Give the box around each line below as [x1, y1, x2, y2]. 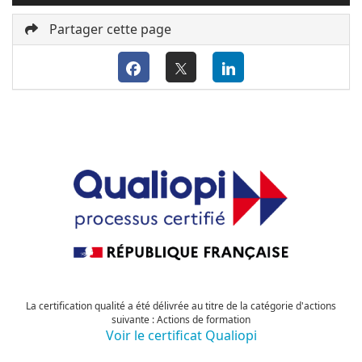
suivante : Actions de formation [112, 313, 250, 327]
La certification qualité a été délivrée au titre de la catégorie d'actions [26, 299, 336, 314]
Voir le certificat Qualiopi [105, 326, 257, 345]
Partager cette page [46, 20, 171, 39]
